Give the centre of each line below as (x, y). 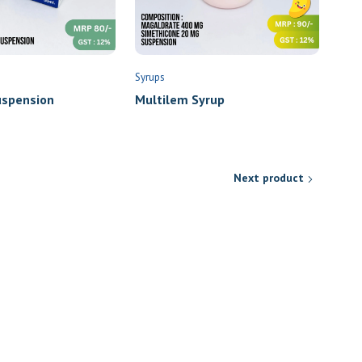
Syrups (144, 78)
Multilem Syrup (174, 100)
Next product (263, 178)
